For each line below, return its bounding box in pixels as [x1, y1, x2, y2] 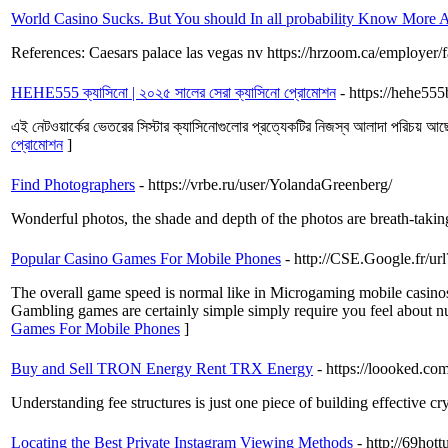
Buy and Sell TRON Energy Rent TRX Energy [11, 360, 313, 378]
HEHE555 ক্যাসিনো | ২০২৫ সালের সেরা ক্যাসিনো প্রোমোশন [11, 84, 336, 102]
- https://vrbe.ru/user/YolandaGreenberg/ [139, 176, 392, 194]
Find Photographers [11, 176, 135, 194]
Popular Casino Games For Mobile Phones [11, 250, 281, 268]
